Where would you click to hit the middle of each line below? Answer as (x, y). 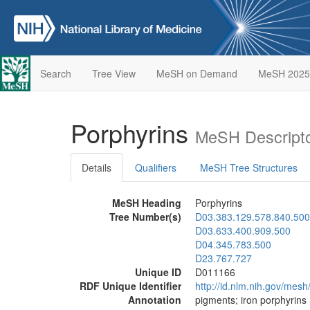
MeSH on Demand (197, 73)
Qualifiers (156, 167)
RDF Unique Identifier (130, 286)
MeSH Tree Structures (249, 167)
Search (55, 73)
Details (97, 167)
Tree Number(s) (145, 217)
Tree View (113, 73)
